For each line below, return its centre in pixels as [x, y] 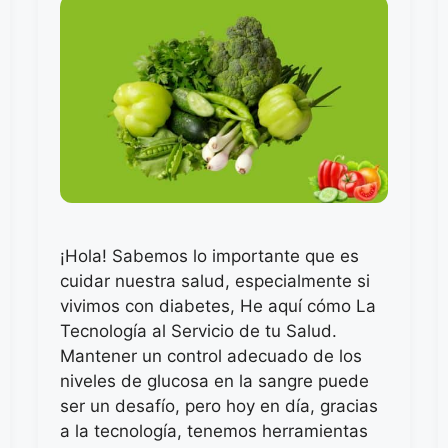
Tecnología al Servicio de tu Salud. [199, 330]
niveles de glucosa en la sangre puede [215, 380]
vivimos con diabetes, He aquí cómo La [218, 305]
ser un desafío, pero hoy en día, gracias [219, 405]
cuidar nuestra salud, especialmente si [215, 280]
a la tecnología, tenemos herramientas [214, 430]
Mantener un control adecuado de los [211, 355]
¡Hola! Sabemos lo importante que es [210, 255]
